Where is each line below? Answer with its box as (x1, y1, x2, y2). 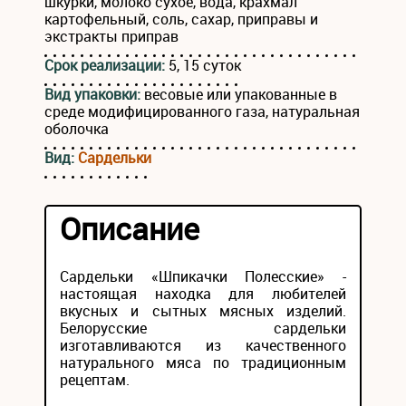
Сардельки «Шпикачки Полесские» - (60, 266, 346, 286)
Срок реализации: (44, 55, 169, 75)
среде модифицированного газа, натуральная (44, 101, 360, 121)
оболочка (44, 119, 109, 139)
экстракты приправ (44, 26, 179, 46)
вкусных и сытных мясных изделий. (60, 301, 346, 321)
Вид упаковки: (44, 84, 144, 104)
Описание (60, 208, 199, 249)
